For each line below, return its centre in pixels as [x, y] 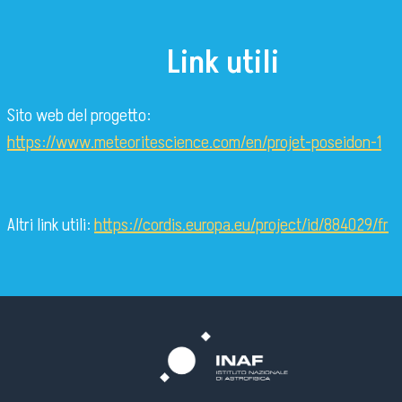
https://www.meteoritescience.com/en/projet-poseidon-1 [194, 143]
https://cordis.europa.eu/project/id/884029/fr [241, 225]
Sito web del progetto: [79, 116]
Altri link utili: [51, 225]
